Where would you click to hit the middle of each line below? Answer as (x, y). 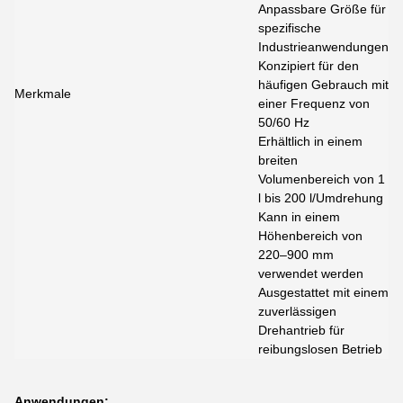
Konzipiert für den (309, 66)
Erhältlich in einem (310, 141)
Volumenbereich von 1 (322, 179)
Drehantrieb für (301, 330)
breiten (278, 160)
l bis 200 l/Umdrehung (321, 198)
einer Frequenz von (314, 103)
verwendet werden (311, 273)
